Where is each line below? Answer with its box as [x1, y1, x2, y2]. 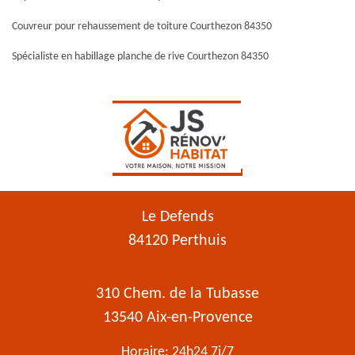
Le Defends [141, 209, 214, 225]
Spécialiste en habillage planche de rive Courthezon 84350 [12, 51, 269, 63]
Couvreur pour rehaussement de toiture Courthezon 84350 [12, 21, 272, 32]
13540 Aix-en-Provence [102, 310, 253, 326]
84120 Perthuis [128, 233, 227, 249]
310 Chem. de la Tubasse [96, 286, 259, 302]
